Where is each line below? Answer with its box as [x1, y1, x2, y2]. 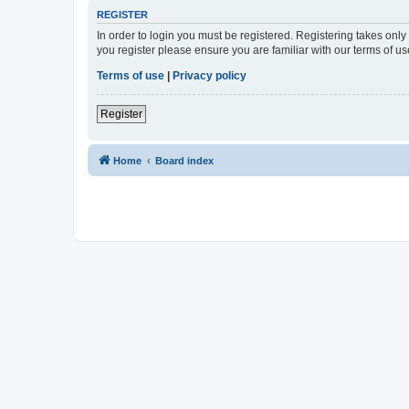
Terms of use [97, 69, 164, 83]
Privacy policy [173, 69, 246, 83]
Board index [155, 155, 214, 167]
